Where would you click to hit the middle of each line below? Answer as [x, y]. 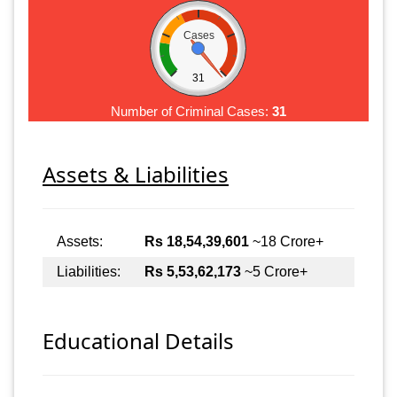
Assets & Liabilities [136, 175]
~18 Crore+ [286, 242]
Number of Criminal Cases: [191, 111]
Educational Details [138, 340]
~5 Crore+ [274, 272]
